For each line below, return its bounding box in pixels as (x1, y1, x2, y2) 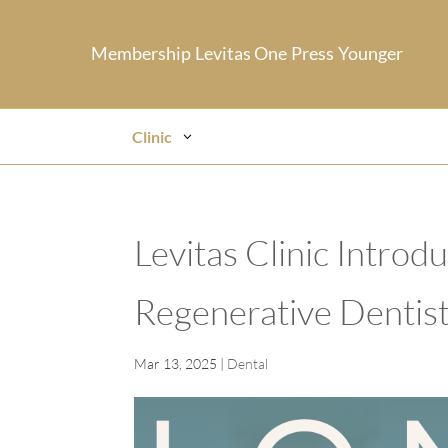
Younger (337, 42, 403, 64)
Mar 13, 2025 (134, 355, 218, 372)
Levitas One (194, 42, 287, 64)
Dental (227, 355, 269, 372)
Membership (90, 42, 191, 64)
